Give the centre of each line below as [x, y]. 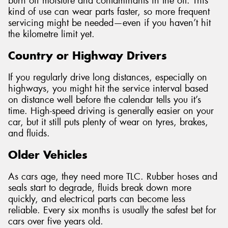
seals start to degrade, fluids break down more [100, 188]
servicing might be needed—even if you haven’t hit [109, 23]
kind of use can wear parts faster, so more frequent [109, 11]
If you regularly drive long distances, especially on [108, 77]
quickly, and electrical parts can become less [97, 199]
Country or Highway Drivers [88, 56]
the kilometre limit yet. [51, 34]
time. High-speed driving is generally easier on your [111, 111]
